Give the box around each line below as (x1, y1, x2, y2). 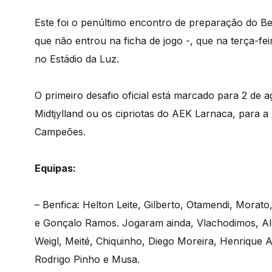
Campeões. (35, 125, 86, 138)
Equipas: (35, 161, 76, 174)
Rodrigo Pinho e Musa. (35, 253, 140, 265)
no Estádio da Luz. (35, 52, 119, 65)
